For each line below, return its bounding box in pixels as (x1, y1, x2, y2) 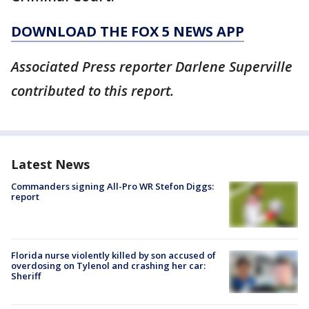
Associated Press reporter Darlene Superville (11, 57, 292, 76)
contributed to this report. (11, 81, 174, 100)
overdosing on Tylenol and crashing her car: (11, 259, 206, 272)
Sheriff (11, 269, 41, 282)
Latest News (11, 155, 90, 172)
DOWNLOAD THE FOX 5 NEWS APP (11, 21, 244, 41)
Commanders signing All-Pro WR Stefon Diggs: (11, 179, 214, 192)
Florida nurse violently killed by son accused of (11, 248, 216, 261)
